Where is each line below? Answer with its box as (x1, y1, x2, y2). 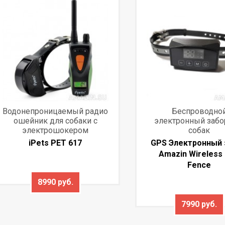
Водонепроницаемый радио (3, 106, 108, 116)
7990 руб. (181, 199, 217, 209)
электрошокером (22, 125, 89, 135)
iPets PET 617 (29, 138, 82, 148)
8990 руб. (37, 177, 73, 187)
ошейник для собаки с (13, 116, 97, 126)
